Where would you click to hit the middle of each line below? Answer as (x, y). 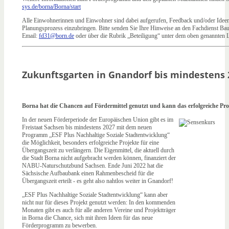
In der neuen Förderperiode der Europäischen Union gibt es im (98, 120)
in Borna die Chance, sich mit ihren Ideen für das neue (87, 218)
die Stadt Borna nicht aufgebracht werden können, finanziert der (99, 158)
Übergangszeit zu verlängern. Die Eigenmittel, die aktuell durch (98, 150)
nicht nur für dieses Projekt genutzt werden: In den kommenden (99, 202)
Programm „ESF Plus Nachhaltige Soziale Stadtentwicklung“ (96, 135)
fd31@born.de (56, 36)
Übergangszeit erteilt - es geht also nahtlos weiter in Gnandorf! (98, 181)
